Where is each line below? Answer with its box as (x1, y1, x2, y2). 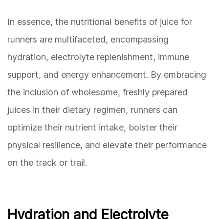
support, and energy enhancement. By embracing (7, 69, 206, 80)
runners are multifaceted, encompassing (7, 34, 169, 45)
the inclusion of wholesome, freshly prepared (7, 87, 188, 98)
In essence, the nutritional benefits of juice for (7, 17, 192, 27)
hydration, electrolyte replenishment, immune (7, 52, 189, 63)
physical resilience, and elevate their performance (7, 140, 207, 151)
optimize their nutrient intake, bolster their (7, 122, 177, 133)
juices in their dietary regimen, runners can (7, 105, 177, 115)
